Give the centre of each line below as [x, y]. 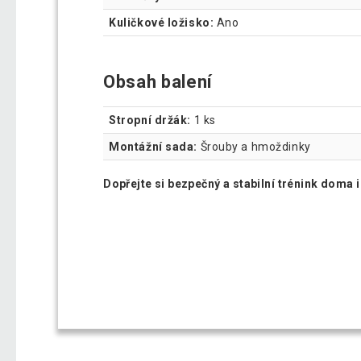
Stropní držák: [150, 120]
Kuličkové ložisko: [162, 23]
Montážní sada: [153, 147]
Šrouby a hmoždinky [254, 147]
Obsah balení [158, 82]
